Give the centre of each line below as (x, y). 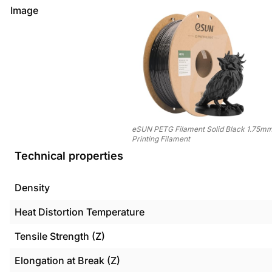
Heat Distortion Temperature (80, 212)
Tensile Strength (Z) (60, 236)
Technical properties (69, 156)
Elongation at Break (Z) (67, 260)
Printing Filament (161, 139)
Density (32, 188)
